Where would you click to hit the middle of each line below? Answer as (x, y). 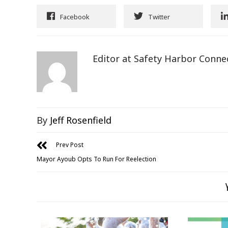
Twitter (159, 17)
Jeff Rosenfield (81, 120)
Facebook (75, 17)
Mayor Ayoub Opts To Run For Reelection (96, 159)
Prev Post (70, 145)
